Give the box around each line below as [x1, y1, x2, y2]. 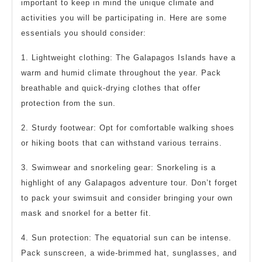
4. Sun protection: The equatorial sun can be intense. [21, 233, 232, 243]
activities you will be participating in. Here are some [21, 13, 227, 23]
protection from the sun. [21, 99, 116, 108]
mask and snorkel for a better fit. [21, 209, 151, 218]
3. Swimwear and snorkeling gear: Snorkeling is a [21, 163, 216, 173]
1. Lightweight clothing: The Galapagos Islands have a [21, 53, 236, 63]
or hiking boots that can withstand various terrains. [21, 139, 222, 148]
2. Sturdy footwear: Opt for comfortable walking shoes [21, 123, 235, 133]
